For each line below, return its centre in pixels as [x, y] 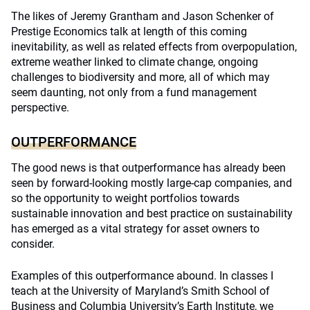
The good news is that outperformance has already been [148, 168]
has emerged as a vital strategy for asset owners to [135, 229]
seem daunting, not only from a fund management [134, 92]
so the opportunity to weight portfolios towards [125, 198]
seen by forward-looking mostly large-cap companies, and [152, 183]
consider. [33, 244]
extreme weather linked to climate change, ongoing [135, 62]
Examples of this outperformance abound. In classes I [142, 276]
